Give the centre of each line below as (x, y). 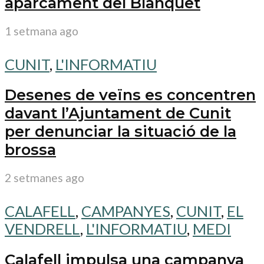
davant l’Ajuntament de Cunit (118, 113)
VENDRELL (42, 229)
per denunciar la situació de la (121, 131)
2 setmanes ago (44, 178)
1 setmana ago (42, 31)
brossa (30, 150)
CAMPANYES (126, 211)
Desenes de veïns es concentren (130, 95)
